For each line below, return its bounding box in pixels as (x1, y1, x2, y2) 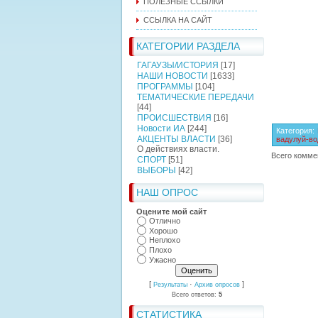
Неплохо (149, 236, 180, 245)
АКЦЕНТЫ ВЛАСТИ (137, 134, 216, 144)
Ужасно (149, 255, 176, 264)
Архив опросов (194, 281, 240, 289)
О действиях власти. (137, 144, 219, 154)
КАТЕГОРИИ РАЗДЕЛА (136, 40, 240, 52)
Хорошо (149, 226, 177, 235)
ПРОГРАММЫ (137, 82, 193, 92)
